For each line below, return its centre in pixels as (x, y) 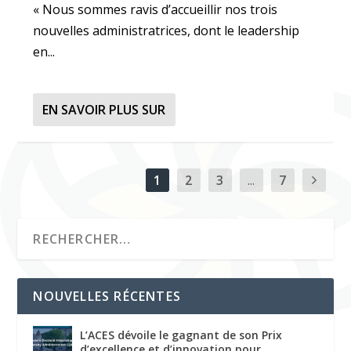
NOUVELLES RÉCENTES (107, 296)
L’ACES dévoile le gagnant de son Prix (181, 335)
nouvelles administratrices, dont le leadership (166, 30)
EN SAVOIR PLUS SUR (104, 109)
